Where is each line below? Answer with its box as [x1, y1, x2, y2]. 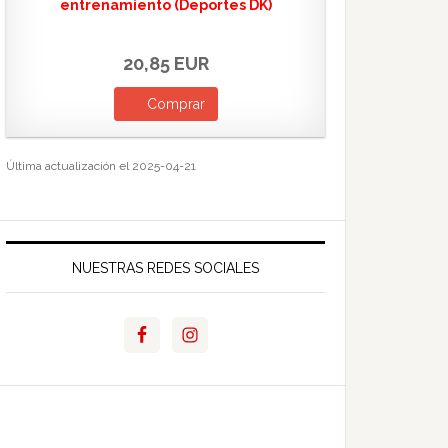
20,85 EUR [122, 53, 209, 74]
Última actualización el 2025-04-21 [6, 159, 196, 173]
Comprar [146, 96, 205, 112]
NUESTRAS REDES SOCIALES [72, 260, 259, 276]
